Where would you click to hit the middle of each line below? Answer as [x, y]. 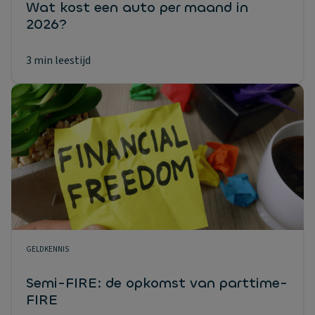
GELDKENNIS [47, 249]
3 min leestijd [58, 60]
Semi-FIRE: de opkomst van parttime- [157, 283]
